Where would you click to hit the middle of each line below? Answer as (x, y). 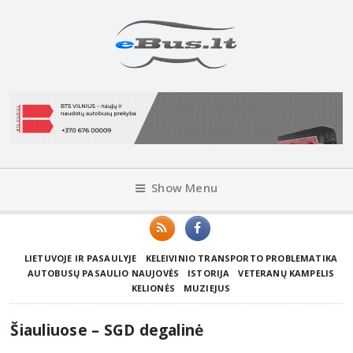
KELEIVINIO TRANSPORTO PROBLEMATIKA (242, 258)
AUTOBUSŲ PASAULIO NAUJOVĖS (103, 273)
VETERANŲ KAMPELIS (286, 273)
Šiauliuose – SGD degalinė (107, 329)
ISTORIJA (209, 273)
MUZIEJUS (207, 288)
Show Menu (185, 188)
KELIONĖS (153, 288)
